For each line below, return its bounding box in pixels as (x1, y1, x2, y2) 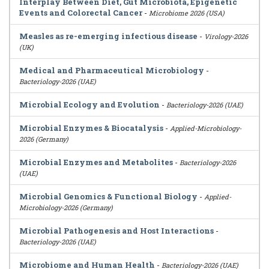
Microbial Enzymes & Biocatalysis (19, 122, 163, 133)
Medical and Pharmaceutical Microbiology (19, 65, 204, 76)
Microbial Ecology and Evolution (19, 99, 160, 110)
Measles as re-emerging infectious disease (19, 31, 198, 41)
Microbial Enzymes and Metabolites (19, 157, 173, 168)
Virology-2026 (204, 32, 248, 41)
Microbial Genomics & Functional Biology (19, 191, 198, 202)
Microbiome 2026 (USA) (149, 8, 225, 17)
